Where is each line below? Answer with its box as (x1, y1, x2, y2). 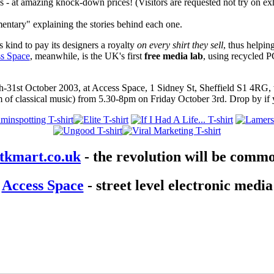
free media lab (144, 51, 203, 62)
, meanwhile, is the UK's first (29, 51, 144, 62)
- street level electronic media (83, 177, 273, 194)
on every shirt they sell (136, 40, 223, 51)
